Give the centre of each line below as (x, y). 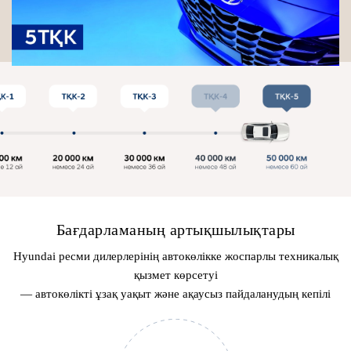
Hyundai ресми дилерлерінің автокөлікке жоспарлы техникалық (175, 256)
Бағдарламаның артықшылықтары (175, 229)
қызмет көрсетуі (175, 275)
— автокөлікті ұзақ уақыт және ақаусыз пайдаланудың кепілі (175, 293)
